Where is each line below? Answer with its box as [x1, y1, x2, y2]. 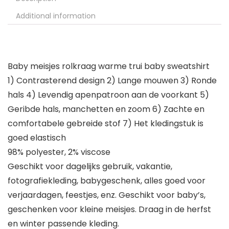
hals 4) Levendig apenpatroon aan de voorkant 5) [8, 89, 209, 101]
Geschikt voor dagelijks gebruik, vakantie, [8, 161, 172, 173]
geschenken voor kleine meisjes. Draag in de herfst [8, 203, 211, 216]
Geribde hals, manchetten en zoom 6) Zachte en [8, 103, 204, 116]
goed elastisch [8, 132, 66, 144]
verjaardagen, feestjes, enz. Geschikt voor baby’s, [8, 189, 205, 201]
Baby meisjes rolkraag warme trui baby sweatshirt [8, 60, 210, 73]
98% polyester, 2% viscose [8, 146, 110, 158]
